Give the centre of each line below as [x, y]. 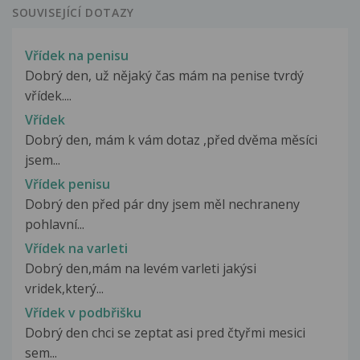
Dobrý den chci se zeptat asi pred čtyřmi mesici [165, 333]
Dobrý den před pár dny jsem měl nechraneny [162, 204]
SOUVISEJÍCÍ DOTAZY [73, 13]
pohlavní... [55, 224]
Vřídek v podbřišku [83, 313]
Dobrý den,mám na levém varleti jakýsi [141, 269]
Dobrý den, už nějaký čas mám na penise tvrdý [164, 75]
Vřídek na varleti [76, 249]
